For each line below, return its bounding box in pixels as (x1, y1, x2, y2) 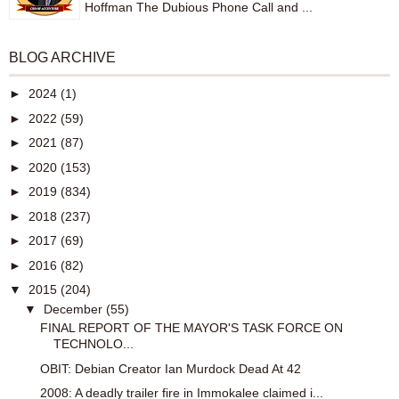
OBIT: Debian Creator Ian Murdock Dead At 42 (39, 361, 301, 376)
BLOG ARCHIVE (9, 50, 116, 66)
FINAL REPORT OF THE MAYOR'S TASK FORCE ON (39, 321, 343, 336)
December (43, 301, 106, 316)
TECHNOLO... (53, 337, 134, 352)
